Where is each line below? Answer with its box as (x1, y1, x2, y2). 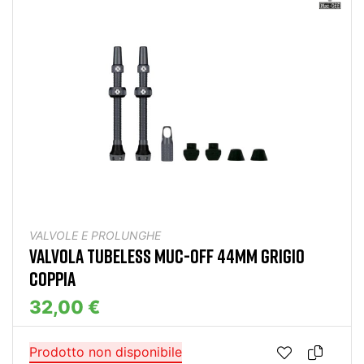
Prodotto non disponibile (29, 344, 182, 361)
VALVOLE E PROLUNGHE (29, 228, 161, 243)
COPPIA (29, 266, 76, 291)
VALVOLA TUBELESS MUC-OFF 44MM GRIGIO (29, 244, 305, 268)
